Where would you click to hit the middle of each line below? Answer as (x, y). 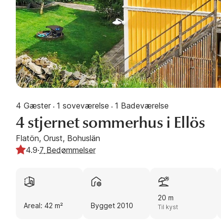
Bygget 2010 (112, 205)
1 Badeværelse (142, 106)
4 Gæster (33, 106)
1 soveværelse (83, 106)
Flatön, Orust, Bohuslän (58, 138)
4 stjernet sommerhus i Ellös (110, 122)
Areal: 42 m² (43, 205)
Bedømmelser (70, 150)
